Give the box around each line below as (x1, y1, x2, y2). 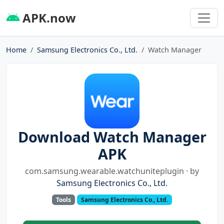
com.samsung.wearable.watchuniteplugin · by (25, 165, 199, 176)
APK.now (19, 9, 76, 26)
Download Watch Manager (17, 126, 206, 146)
